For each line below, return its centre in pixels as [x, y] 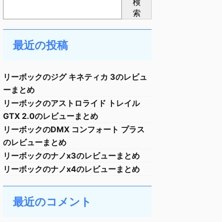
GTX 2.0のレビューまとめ [51, 116]
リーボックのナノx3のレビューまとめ [71, 156]
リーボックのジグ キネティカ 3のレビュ [75, 77]
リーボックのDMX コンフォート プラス [74, 129]
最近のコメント [52, 202]
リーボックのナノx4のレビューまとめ [71, 169]
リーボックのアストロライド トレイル [71, 103]
